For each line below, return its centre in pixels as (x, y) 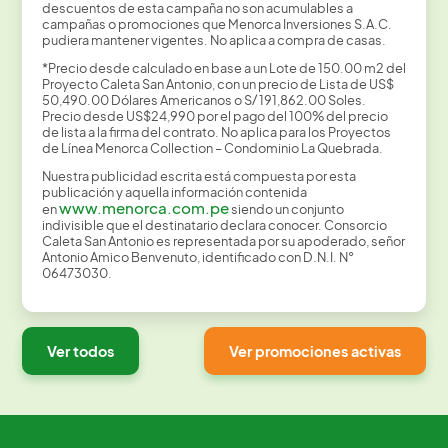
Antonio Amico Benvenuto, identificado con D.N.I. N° (197, 257)
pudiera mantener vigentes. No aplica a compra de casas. (213, 40)
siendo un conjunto (286, 209)
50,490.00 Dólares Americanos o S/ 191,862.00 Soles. (203, 100)
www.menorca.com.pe (143, 208)
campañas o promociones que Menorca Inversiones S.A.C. (216, 24)
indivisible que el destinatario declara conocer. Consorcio (214, 225)
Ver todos (81, 351)
